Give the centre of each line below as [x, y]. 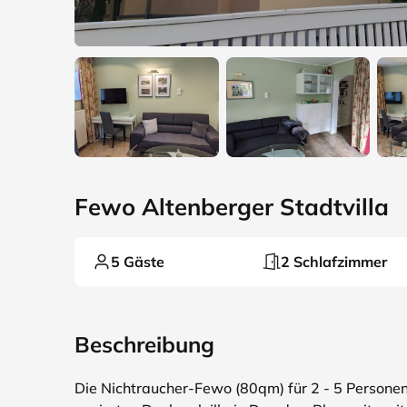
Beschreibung [144, 344]
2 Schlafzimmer [334, 262]
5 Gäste [138, 262]
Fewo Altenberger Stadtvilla [232, 206]
